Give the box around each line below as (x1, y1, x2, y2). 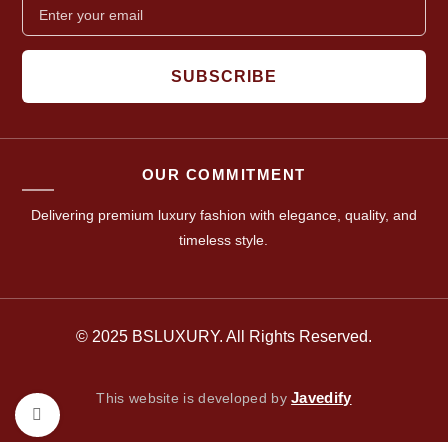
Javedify (291, 389, 352, 407)
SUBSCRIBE (170, 68, 277, 86)
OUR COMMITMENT (141, 166, 306, 184)
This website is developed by (96, 390, 292, 407)
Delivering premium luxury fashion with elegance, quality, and (30, 207, 417, 224)
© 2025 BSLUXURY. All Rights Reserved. (75, 328, 372, 346)
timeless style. (179, 232, 269, 249)
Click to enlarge (59, 406, 167, 423)
